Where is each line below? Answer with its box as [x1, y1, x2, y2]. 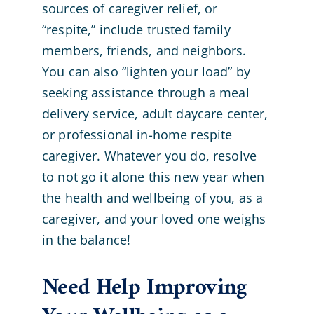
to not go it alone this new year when [41, 168, 265, 185]
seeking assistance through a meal [41, 83, 250, 101]
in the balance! [41, 231, 131, 248]
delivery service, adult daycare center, [41, 104, 268, 122]
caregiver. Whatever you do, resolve [41, 146, 257, 164]
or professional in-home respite [41, 125, 233, 143]
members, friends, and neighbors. [41, 41, 247, 59]
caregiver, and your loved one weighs [41, 210, 266, 227]
